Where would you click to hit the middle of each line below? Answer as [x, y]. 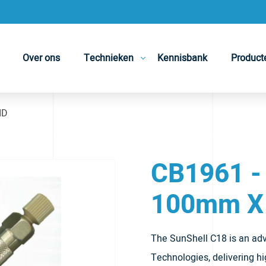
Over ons [42, 58]
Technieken [109, 58]
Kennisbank [183, 58]
